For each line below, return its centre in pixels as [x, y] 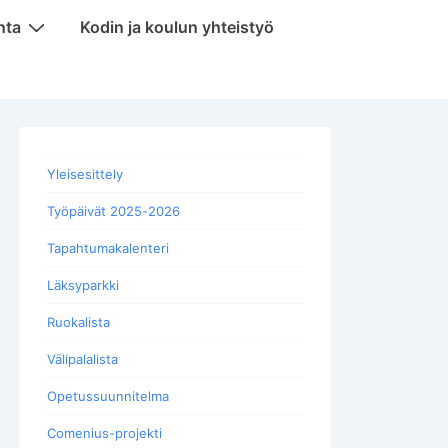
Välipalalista [82, 358]
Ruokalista [78, 321]
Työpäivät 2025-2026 [113, 210]
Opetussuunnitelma [108, 395]
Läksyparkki [83, 284]
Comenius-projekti [104, 432]
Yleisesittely [85, 173]
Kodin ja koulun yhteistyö [177, 26]
